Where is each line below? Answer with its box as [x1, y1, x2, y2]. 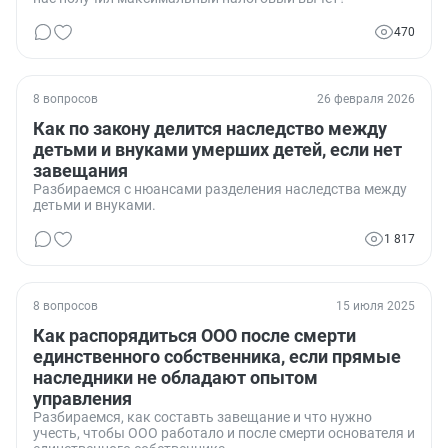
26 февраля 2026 [317, 92, 415, 107]
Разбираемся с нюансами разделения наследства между [33, 181, 407, 198]
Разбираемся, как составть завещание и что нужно [33, 409, 372, 426]
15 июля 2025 [336, 299, 415, 314]
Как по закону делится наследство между [33, 118, 387, 140]
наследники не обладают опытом [33, 367, 318, 389]
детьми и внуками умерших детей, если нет [33, 139, 402, 161]
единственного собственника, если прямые [33, 346, 401, 368]
